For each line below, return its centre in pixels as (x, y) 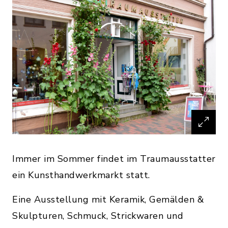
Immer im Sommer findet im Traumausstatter (114, 159)
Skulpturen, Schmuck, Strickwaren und (98, 216)
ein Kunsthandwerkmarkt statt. (81, 175)
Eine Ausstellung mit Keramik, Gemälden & (108, 199)
